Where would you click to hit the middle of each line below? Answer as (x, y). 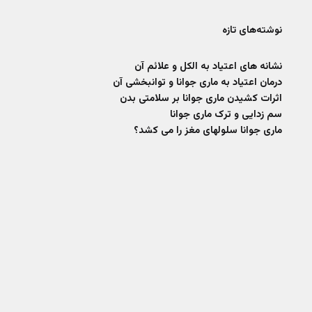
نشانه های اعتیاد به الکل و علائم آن (208, 66)
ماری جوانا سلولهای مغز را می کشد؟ (208, 130)
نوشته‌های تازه (252, 30)
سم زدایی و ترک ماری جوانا (226, 114)
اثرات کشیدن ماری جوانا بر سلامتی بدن (201, 98)
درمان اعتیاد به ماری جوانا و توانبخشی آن (197, 82)
